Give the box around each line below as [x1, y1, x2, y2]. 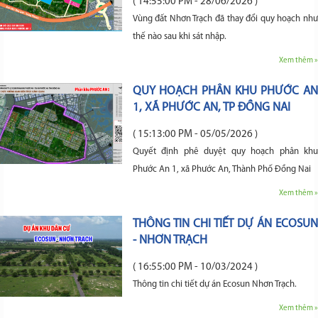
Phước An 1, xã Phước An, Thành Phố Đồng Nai [132, 164, 311, 174]
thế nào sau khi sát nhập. [132, 31, 226, 41]
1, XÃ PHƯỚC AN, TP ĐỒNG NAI [132, 101, 290, 114]
